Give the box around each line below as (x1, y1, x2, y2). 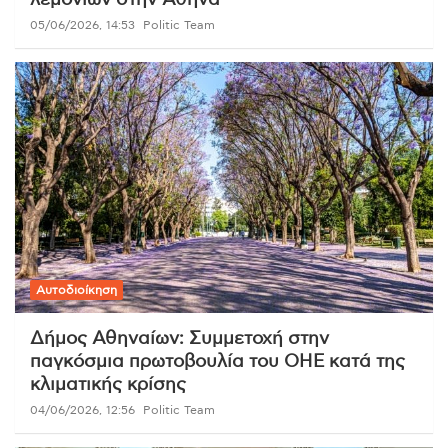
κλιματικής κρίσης (30, 375, 186, 394)
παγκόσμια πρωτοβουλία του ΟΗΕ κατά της (30, 352, 405, 371)
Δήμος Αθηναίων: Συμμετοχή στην (30, 329, 329, 348)
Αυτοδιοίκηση (36, 283, 117, 296)
